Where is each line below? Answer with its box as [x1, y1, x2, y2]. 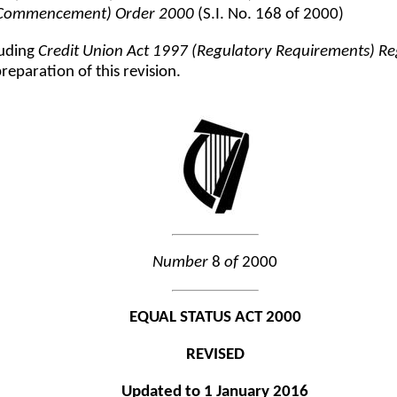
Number [152, 253, 209, 271]
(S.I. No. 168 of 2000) [198, 5, 345, 23]
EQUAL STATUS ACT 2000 [128, 309, 301, 327]
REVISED [185, 346, 245, 363]
